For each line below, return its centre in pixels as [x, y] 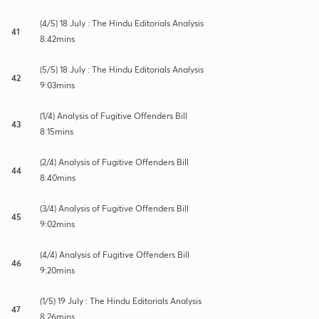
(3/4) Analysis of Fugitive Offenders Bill [114, 208]
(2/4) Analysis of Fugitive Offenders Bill [114, 162]
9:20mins [57, 270]
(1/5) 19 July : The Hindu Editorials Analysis [121, 300]
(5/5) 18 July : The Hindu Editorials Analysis [122, 69]
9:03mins [57, 85]
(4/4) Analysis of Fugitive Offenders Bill [115, 254]
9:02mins [57, 224]
